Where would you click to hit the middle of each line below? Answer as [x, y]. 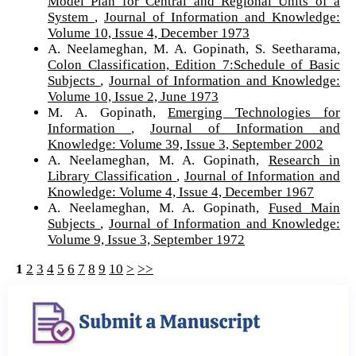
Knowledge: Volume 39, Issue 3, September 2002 [185, 144]
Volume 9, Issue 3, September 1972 [146, 239]
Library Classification [112, 176]
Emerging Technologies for [254, 112]
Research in [304, 160]
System [71, 17]
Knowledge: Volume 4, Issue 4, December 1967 [180, 192]
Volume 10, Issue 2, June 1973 [133, 96]
